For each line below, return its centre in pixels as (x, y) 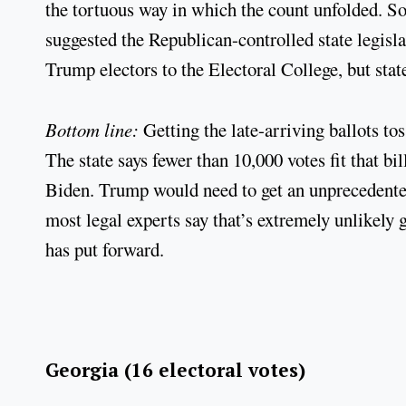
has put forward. (105, 249)
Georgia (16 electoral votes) (175, 370)
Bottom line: (94, 129)
